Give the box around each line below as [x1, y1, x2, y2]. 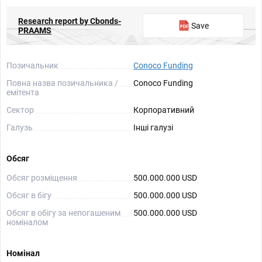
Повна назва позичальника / [6, 78, 118, 88]
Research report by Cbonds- [18, 16, 121, 26]
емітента [6, 88, 39, 97]
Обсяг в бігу [6, 191, 51, 200]
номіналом [6, 218, 48, 227]
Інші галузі [133, 123, 174, 132]
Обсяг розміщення [6, 173, 77, 182]
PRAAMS [18, 26, 51, 35]
